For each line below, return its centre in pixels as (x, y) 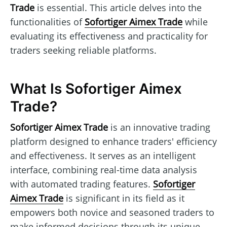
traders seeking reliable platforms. (83, 50)
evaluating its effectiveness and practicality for (109, 36)
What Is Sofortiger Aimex (96, 89)
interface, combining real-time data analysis (104, 169)
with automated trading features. (82, 184)
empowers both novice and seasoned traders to (112, 212)
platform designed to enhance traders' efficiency (113, 141)
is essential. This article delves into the (118, 7)
